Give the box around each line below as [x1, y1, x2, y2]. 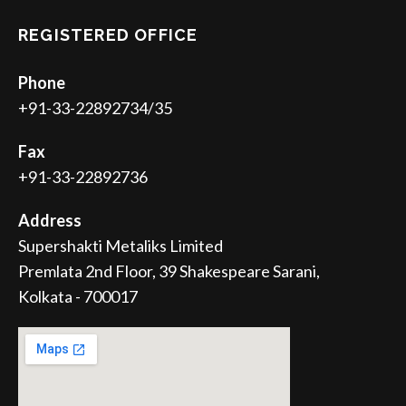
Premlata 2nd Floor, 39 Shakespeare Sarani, [18, 261, 320, 282]
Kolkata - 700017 [18, 286, 138, 307]
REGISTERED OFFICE [18, 25, 198, 45]
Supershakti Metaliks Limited [18, 236, 223, 256]
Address [18, 210, 82, 231]
